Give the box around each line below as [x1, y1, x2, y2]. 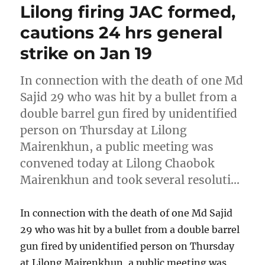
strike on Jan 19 [20, 43, 153, 64]
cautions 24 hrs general [20, 22, 223, 43]
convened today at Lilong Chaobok [20, 156, 215, 171]
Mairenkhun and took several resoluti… [20, 173, 240, 188]
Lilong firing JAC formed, [20, 2, 236, 22]
